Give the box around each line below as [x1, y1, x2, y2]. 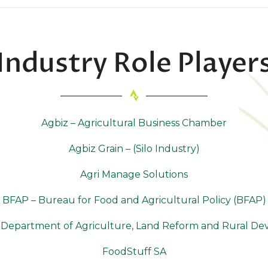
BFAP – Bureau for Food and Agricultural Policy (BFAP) [2, 194, 266, 206]
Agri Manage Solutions [80, 169, 188, 180]
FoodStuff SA [102, 246, 166, 257]
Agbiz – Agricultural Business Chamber [41, 117, 227, 129]
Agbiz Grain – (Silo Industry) [68, 143, 200, 154]
